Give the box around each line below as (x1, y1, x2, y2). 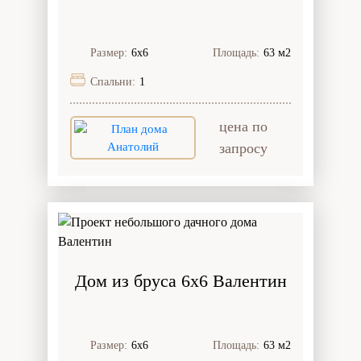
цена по (218, 118, 268, 135)
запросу (218, 139, 268, 156)
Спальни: (90, 75, 135, 88)
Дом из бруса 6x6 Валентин (74, 270, 287, 291)
